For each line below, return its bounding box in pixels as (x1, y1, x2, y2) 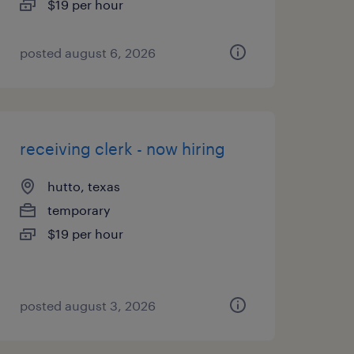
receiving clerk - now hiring (19, 139, 225, 158)
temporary (47, 202, 111, 217)
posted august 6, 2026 (19, 45, 156, 60)
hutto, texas (47, 179, 120, 194)
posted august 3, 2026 (19, 298, 156, 313)
